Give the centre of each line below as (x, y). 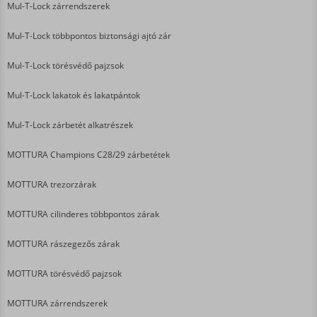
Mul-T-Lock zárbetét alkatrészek (70, 125)
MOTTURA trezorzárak (52, 184)
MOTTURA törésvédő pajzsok (64, 273)
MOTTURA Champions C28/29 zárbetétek (88, 154)
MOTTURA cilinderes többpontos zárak (83, 214)
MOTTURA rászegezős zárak (63, 243)
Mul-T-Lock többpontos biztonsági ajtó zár (89, 35)
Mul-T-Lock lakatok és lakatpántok (74, 95)
